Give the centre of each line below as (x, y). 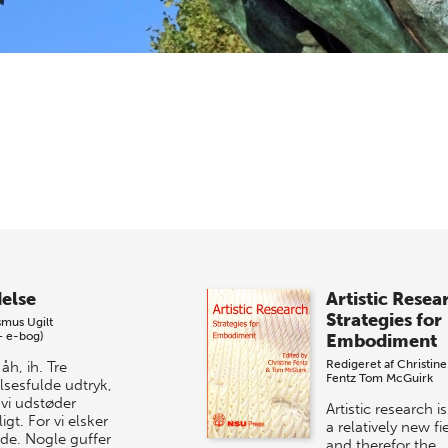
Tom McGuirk (395, 377)
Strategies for (383, 319)
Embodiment (381, 340)
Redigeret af (361, 363)
